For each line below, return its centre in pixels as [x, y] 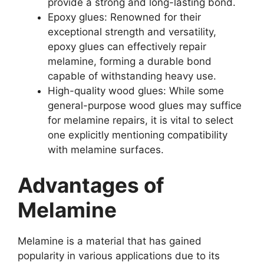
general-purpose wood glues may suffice [145, 106]
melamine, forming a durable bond [130, 62]
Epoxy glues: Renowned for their [124, 17]
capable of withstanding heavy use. [132, 76]
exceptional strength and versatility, [132, 32]
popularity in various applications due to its [119, 255]
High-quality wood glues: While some [136, 91]
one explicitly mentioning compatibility [138, 135]
